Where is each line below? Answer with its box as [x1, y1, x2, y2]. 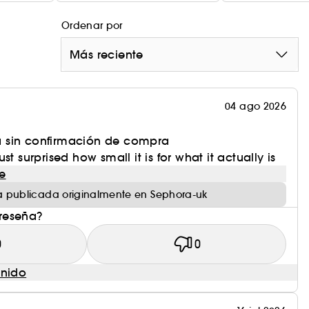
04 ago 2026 [225, 99, 286, 112]
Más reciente [70, 47, 143, 61]
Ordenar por [61, 19, 123, 32]
